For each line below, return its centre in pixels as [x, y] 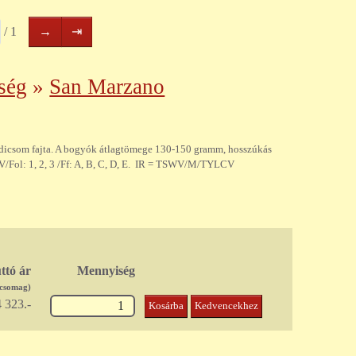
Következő [78, 30]
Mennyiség [106, 271]
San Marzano [107, 86]
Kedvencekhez [227, 306]
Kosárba [166, 306]
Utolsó [97, 30]
